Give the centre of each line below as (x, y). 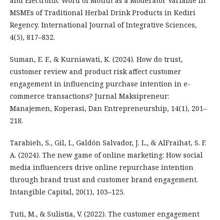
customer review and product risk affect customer (96, 71)
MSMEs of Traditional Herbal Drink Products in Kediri (103, 13)
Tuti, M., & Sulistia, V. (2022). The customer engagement (105, 214)
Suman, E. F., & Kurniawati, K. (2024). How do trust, (96, 59)
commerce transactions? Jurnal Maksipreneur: (90, 96)
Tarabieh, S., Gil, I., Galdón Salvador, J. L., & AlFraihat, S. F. (108, 143)
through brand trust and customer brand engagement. (104, 179)
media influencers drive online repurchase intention (102, 167)
